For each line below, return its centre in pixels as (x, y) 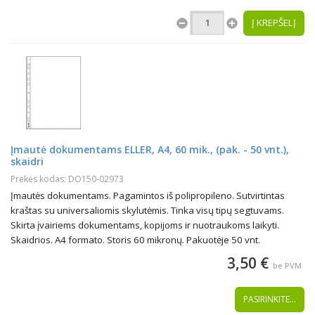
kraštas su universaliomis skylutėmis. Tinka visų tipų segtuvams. (147, 210)
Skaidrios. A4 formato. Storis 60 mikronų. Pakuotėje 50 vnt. (135, 240)
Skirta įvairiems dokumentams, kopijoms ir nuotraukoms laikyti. (145, 225)
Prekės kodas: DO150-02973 (67, 179)
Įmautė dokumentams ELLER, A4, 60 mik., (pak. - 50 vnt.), (150, 149)
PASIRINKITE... (270, 299)
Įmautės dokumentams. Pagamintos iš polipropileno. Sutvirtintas (148, 195)
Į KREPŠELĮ (274, 22)
